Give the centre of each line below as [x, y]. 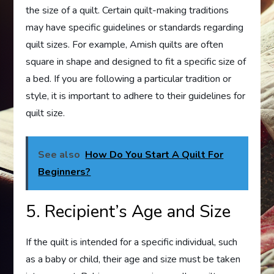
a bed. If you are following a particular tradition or [129, 79]
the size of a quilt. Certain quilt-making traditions [128, 11]
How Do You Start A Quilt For [154, 155]
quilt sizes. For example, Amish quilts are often [125, 45]
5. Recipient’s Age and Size [128, 212]
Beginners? [65, 172]
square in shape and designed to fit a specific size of [136, 62]
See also [59, 155]
